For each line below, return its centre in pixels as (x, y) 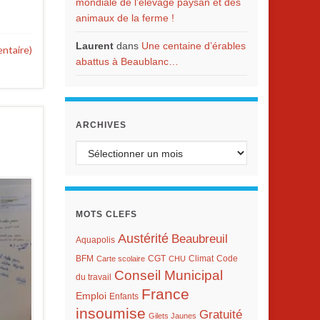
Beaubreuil (200, 239)
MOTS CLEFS (106, 214)
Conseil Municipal (169, 275)
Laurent (95, 46)
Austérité (143, 239)
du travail (94, 277)
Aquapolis (95, 240)
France (165, 294)
